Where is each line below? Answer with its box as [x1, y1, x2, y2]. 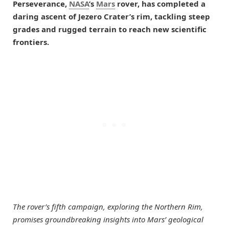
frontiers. [13, 37, 49, 48]
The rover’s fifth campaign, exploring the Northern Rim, [13, 201, 203, 212]
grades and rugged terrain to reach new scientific [13, 24, 207, 35]
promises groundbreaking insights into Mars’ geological [13, 214, 203, 224]
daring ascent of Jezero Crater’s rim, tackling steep [13, 11, 210, 22]
